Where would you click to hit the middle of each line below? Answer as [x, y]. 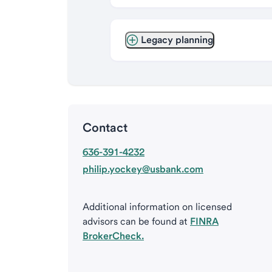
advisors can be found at [136, 221]
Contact [105, 127]
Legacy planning [177, 40]
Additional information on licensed [157, 207]
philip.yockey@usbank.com [143, 169]
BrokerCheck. [113, 236]
